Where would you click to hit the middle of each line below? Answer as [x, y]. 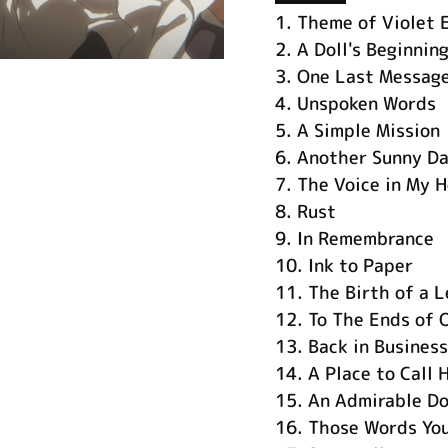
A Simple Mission [368, 130]
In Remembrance [365, 238]
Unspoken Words [366, 103]
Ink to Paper [360, 265]
